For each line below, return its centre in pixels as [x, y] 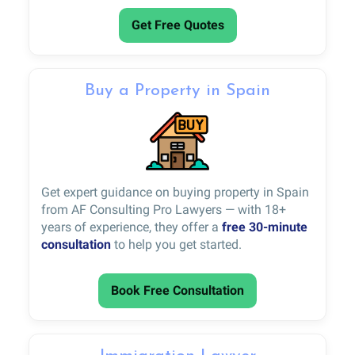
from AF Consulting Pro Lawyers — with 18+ [164, 209]
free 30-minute [265, 227]
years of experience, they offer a [132, 227]
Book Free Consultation [177, 290]
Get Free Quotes [177, 25]
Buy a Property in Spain [177, 90]
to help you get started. [176, 244]
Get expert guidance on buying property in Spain [175, 192]
